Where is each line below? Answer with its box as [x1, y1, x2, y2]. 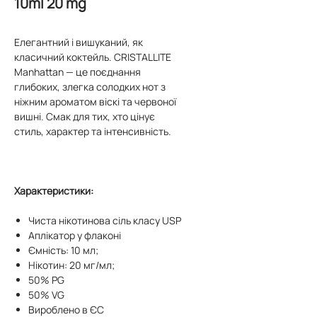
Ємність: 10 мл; [28, 243, 98, 257]
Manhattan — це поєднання [14, 65, 141, 79]
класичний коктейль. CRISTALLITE [14, 50, 171, 64]
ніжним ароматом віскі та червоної [14, 95, 176, 108]
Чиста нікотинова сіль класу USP [28, 214, 181, 227]
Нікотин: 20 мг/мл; [28, 258, 115, 272]
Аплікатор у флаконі [28, 229, 121, 242]
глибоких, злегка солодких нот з [14, 80, 166, 93]
